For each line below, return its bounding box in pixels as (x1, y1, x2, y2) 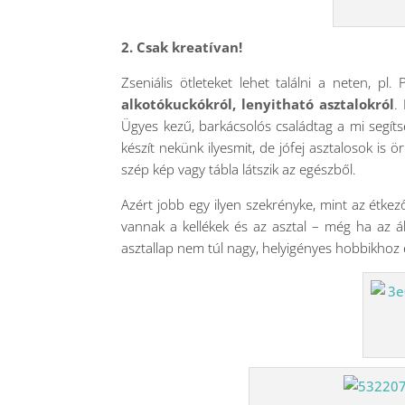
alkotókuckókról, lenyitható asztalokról (121, 95, 395, 113)
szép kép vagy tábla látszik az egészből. (121, 160, 357, 178)
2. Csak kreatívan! (121, 38, 243, 56)
